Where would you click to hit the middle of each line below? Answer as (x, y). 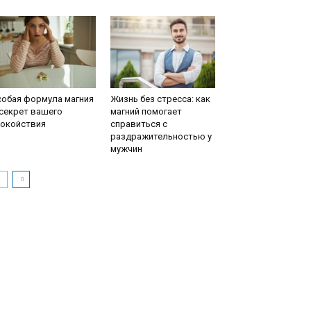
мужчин (126, 149)
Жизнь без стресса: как (160, 99)
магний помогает (146, 111)
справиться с (138, 124)
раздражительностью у (161, 136)
